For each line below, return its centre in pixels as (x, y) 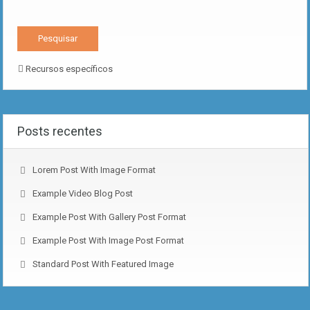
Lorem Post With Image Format (94, 170)
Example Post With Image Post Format (108, 241)
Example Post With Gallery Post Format (109, 217)
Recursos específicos (68, 69)
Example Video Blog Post (83, 194)
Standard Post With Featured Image (103, 264)
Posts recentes (60, 131)
